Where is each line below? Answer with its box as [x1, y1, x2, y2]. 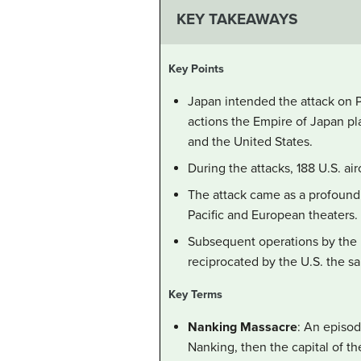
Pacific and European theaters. [188, 207, 358, 224]
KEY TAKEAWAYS [176, 9, 298, 28]
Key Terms [168, 288, 222, 302]
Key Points [168, 62, 224, 77]
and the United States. [188, 134, 313, 151]
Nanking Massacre [188, 319, 297, 336]
